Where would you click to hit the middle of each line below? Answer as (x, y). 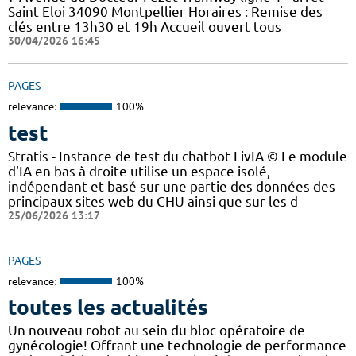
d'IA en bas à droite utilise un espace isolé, (139, 171)
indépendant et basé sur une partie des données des (172, 186)
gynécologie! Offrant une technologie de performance (177, 346)
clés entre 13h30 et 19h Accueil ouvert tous (145, 27)
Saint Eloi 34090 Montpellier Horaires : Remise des (165, 12)
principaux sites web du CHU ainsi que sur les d (153, 201)
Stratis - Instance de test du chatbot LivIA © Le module (178, 156)
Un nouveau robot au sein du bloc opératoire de (157, 331)
